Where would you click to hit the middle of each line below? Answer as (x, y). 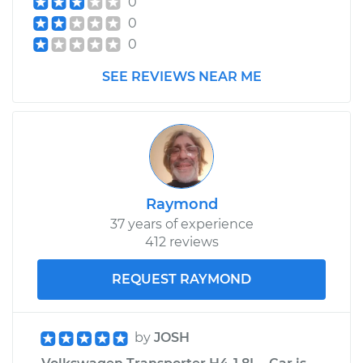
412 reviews (181, 241)
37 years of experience (181, 224)
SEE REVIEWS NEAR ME (181, 76)
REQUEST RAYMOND (181, 279)
